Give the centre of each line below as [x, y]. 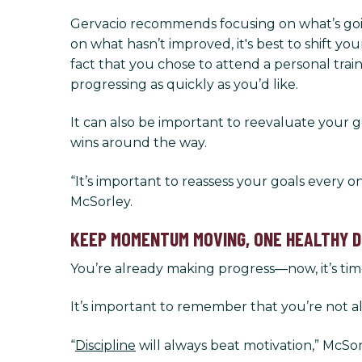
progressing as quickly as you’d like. [184, 84]
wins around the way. [139, 143]
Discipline [105, 345]
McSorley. [101, 201]
